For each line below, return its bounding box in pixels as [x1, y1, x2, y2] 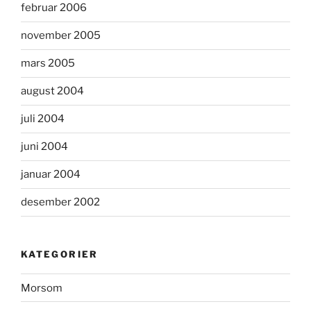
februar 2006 [21, 1, 87, 14]
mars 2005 [21, 57, 75, 69]
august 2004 [21, 85, 84, 97]
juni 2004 [21, 140, 68, 153]
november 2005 [21, 29, 101, 42]
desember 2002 [21, 196, 100, 208]
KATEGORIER [21, 248, 99, 260]
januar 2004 [21, 168, 81, 180]
